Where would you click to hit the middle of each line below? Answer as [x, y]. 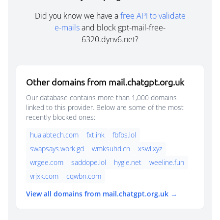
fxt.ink [96, 135]
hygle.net [128, 162]
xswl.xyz [150, 149]
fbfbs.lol [124, 135]
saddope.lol [89, 162]
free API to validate [153, 16]
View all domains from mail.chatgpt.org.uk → [102, 194]
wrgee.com [47, 162]
